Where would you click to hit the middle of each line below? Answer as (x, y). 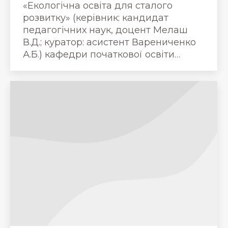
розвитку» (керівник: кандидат (96, 18)
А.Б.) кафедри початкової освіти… (102, 54)
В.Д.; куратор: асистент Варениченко (109, 42)
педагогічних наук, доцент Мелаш (105, 30)
